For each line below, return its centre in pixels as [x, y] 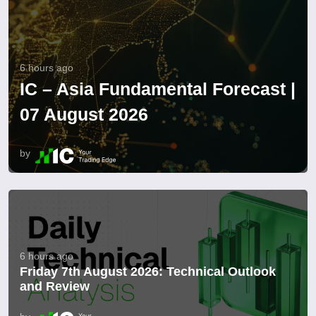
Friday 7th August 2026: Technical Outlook [148, 272]
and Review [55, 287]
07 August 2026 [84, 115]
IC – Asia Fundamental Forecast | [158, 89]
